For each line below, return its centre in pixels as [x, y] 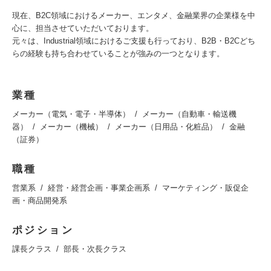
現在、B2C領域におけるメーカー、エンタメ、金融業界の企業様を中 [134, 16]
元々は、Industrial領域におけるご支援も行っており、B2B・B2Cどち [134, 41]
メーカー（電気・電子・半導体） [71, 114]
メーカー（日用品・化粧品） [166, 127]
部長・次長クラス [95, 249]
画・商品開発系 [40, 201]
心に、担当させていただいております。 [83, 28]
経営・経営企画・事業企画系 [99, 188]
